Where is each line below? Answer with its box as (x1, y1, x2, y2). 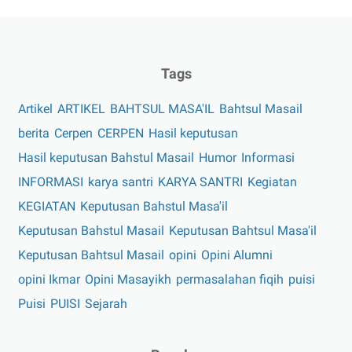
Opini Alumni (201, 247, 273, 262)
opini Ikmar (18, 271, 80, 287)
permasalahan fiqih (176, 271, 284, 287)
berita (18, 125, 49, 141)
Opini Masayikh (85, 271, 171, 287)
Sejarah (85, 295, 127, 311)
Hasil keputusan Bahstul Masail (18, 149, 194, 165)
